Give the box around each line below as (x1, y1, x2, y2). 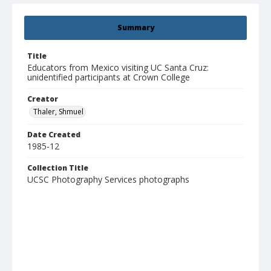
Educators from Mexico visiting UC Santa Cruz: (27, 62, 209, 74)
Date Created (27, 129, 80, 140)
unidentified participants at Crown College (27, 71, 190, 83)
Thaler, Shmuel (33, 106, 83, 117)
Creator (27, 94, 58, 105)
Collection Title (27, 163, 88, 174)
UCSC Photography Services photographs (27, 174, 189, 186)
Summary (117, 22, 154, 33)
